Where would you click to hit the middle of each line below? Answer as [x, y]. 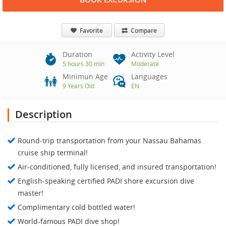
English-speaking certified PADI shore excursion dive [106, 181]
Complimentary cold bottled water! [76, 207]
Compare [143, 31]
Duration [77, 54]
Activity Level [153, 54]
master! [31, 193]
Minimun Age [85, 77]
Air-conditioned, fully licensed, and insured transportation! [117, 167]
